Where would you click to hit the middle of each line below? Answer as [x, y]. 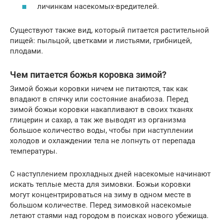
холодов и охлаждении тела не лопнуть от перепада [103, 141]
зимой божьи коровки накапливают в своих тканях [101, 110]
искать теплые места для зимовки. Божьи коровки [100, 185]
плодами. [27, 51]
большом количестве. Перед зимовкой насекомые [101, 205]
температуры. [34, 151]
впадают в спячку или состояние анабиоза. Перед [99, 99]
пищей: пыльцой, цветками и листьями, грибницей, [101, 41]
